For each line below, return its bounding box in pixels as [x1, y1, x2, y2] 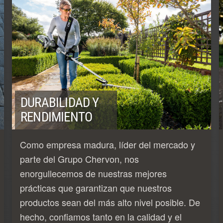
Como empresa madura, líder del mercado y [20, 137, 195, 151]
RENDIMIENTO [20, 109, 93, 125]
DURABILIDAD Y [20, 94, 99, 111]
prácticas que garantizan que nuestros [20, 181, 172, 194]
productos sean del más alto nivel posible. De [20, 195, 200, 209]
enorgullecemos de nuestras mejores [20, 166, 167, 180]
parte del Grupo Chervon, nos [20, 152, 139, 165]
